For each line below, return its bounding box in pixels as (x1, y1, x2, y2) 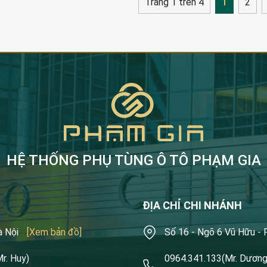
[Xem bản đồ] (27, 226, 82, 238)
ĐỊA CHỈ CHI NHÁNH (142, 198, 242, 212)
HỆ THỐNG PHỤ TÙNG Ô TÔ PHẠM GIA (6, 151, 261, 169)
